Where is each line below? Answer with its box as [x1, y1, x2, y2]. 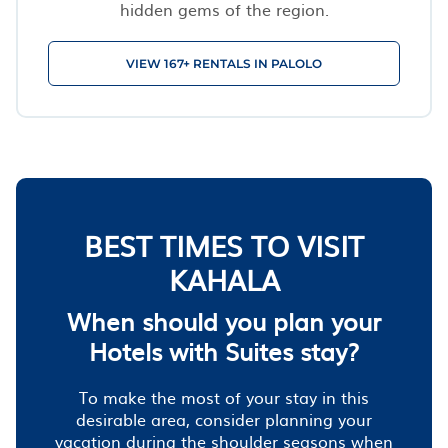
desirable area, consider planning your [76, 406, 372, 431]
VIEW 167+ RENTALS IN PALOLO [126, 55, 322, 71]
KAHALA [168, 257, 280, 300]
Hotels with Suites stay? [89, 332, 359, 369]
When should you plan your [67, 302, 381, 339]
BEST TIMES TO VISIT [84, 223, 364, 266]
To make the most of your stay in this [79, 384, 369, 409]
